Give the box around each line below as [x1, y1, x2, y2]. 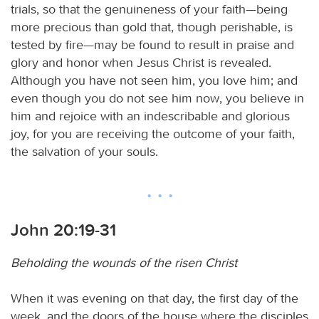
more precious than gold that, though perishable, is [11, 19, 293, 35]
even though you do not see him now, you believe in [11, 90, 304, 106]
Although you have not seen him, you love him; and [11, 72, 298, 88]
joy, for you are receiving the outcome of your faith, [11, 125, 295, 142]
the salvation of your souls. [11, 143, 158, 159]
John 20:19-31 [11, 219, 116, 240]
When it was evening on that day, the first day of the [11, 290, 298, 306]
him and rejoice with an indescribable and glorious [11, 108, 290, 124]
